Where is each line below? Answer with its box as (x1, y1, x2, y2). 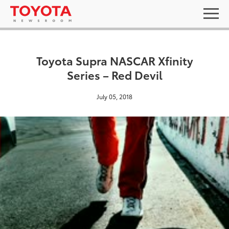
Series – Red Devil (66, 66, 163, 82)
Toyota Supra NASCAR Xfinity (36, 52, 193, 68)
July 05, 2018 (97, 92, 132, 101)
